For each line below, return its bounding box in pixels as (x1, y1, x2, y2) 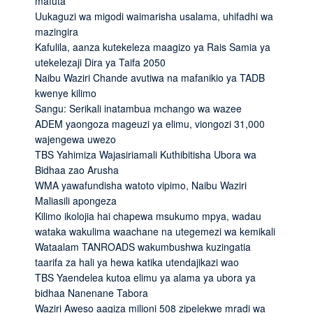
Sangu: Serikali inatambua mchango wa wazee (35, 101, 242, 115)
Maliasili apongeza (35, 193, 117, 208)
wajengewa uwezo (35, 131, 116, 146)
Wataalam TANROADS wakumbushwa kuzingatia (35, 239, 251, 254)
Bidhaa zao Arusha (35, 162, 119, 177)
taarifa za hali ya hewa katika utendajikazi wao (35, 254, 239, 269)
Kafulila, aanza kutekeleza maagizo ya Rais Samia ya (35, 39, 270, 54)
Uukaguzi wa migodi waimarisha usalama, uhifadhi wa (35, 8, 273, 23)
